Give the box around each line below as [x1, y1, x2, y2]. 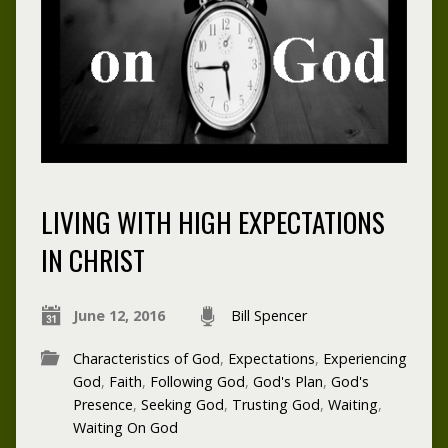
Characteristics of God [72, 349, 220, 369]
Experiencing [322, 349, 407, 369]
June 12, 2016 [72, 306, 165, 326]
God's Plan [252, 372, 323, 392]
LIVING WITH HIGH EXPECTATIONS [40, 201, 385, 243]
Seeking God [140, 395, 224, 415]
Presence [72, 395, 133, 415]
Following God [149, 372, 245, 392]
